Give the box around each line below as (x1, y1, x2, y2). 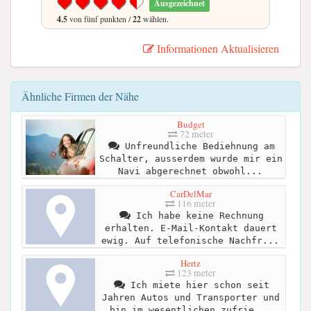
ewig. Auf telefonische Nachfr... (101, 235, 279, 246)
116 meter (175, 197, 216, 210)
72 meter (177, 128, 214, 141)
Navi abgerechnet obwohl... (117, 166, 262, 177)
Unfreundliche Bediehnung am (119, 141, 275, 152)
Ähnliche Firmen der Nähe (22, 89, 139, 104)
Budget (176, 118, 205, 131)
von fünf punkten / (67, 13, 133, 25)
